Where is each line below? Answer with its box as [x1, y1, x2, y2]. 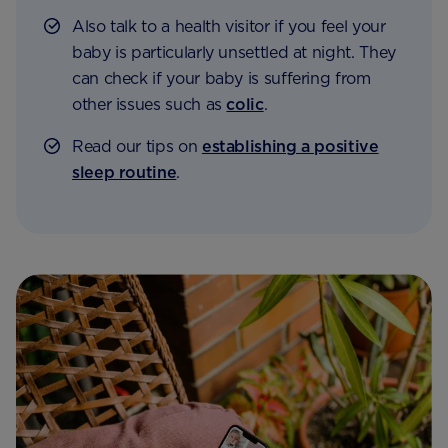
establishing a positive [201, 137, 379, 157]
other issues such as [72, 95, 227, 115]
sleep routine [72, 163, 177, 183]
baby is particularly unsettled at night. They [72, 43, 396, 63]
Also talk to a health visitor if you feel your [72, 17, 386, 37]
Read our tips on [72, 137, 202, 157]
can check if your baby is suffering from [72, 69, 371, 89]
